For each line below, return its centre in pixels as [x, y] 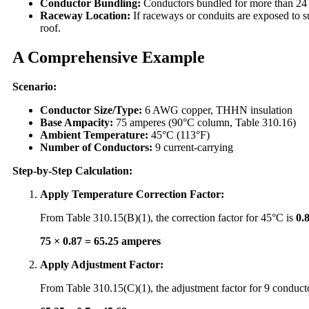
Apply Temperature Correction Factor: [132, 195]
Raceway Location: [85, 16]
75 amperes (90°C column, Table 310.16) [205, 123]
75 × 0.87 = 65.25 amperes [100, 241]
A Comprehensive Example [109, 58]
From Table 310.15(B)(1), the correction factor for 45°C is [168, 218]
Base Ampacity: [77, 123]
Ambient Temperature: [94, 135]
